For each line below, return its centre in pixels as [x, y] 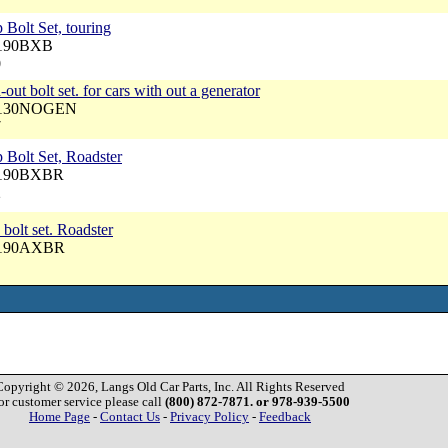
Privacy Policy [209, 417]
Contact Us [130, 417]
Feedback [285, 417]
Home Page [59, 417]
